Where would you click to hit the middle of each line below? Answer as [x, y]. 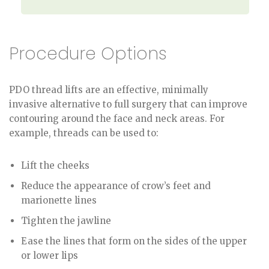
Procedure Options [88, 53]
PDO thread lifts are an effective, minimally [109, 89]
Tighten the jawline [66, 220]
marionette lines [59, 200]
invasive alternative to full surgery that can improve [128, 104]
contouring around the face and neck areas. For [117, 118]
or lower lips [50, 255]
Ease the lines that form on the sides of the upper [134, 241]
